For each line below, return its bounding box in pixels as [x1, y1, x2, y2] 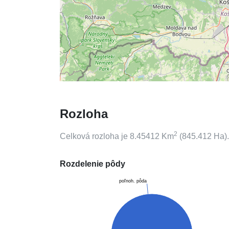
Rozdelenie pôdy [60, 159, 125, 168]
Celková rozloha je [60, 132, 130, 141]
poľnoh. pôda [119, 178, 147, 184]
